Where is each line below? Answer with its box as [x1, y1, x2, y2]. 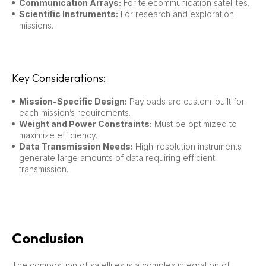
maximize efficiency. [19, 129, 97, 140]
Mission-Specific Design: [19, 96, 127, 106]
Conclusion [12, 229, 84, 247]
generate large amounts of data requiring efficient [19, 152, 215, 163]
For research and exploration [118, 8, 234, 19]
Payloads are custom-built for [127, 96, 245, 106]
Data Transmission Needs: [19, 141, 133, 151]
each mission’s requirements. [19, 107, 131, 118]
